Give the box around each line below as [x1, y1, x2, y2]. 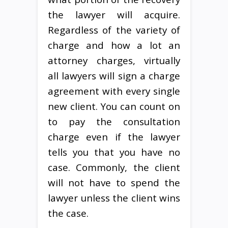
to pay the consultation [48, 115, 180, 128]
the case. [48, 206, 89, 219]
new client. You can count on [48, 99, 180, 112]
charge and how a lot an [48, 38, 180, 51]
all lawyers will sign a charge [48, 69, 180, 82]
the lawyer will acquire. [48, 8, 180, 21]
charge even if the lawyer [48, 130, 180, 143]
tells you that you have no [48, 145, 180, 158]
